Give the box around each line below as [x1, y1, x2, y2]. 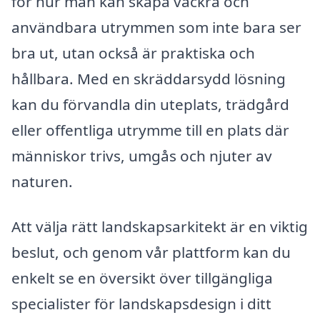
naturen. [11, 171, 73, 191]
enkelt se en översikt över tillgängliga [11, 268, 273, 289]
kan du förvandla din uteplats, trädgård [11, 94, 289, 114]
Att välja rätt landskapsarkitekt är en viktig [11, 216, 308, 237]
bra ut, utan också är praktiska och [11, 42, 255, 63]
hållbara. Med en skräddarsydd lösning [11, 68, 286, 89]
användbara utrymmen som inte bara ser [11, 16, 301, 37]
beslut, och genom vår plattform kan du [11, 242, 291, 263]
